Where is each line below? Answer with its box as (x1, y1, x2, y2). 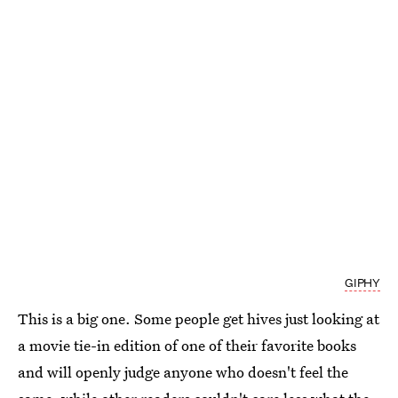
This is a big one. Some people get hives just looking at (18, 308, 379, 330)
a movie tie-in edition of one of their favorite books (18, 335, 356, 356)
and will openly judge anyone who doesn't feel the (18, 362, 348, 383)
